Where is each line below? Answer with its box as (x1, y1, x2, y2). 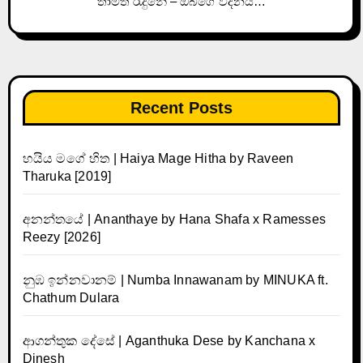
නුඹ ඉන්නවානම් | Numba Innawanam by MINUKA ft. (22, 272, 328, 287)
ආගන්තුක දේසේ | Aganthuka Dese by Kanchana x (22, 333, 316, 348)
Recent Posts (130, 98, 233, 117)
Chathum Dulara (22, 290, 120, 305)
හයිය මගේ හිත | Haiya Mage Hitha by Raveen (22, 151, 294, 165)
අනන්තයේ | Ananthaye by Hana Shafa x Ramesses (22, 211, 326, 226)
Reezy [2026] (22, 229, 100, 244)
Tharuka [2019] (22, 169, 112, 183)
